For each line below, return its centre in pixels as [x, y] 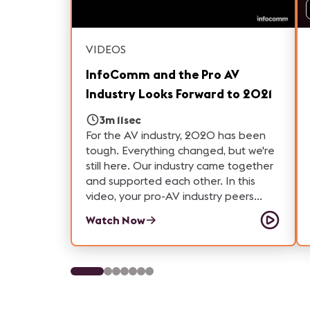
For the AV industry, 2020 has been [176, 135]
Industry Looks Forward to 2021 [179, 94]
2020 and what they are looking [169, 227]
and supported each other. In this [171, 181]
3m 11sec [120, 120]
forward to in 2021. [134, 242]
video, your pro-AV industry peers [170, 196]
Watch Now [116, 220]
